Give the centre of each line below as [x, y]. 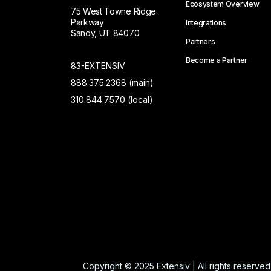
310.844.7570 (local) [112, 100]
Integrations [206, 23]
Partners [201, 42]
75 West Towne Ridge [113, 11]
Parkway [87, 22]
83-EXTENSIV [98, 66]
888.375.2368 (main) [112, 83]
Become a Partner [217, 60]
